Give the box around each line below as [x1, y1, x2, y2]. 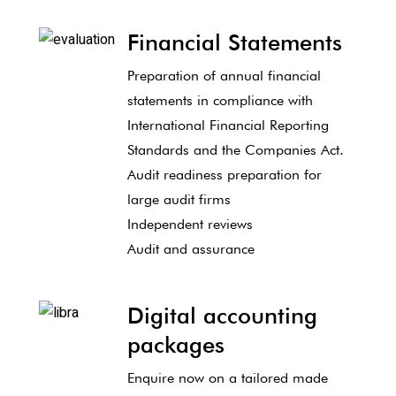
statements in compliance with [126, 92, 313, 109]
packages [126, 331, 225, 358]
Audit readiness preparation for [126, 166, 322, 183]
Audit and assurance [126, 240, 255, 257]
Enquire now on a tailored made [126, 369, 328, 386]
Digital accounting [126, 301, 317, 329]
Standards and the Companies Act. [126, 141, 344, 158]
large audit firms [126, 191, 231, 208]
